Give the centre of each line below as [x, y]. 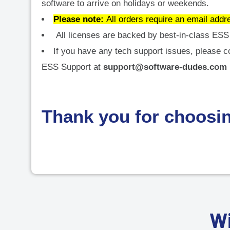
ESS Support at [72, 67]
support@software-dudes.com [165, 67]
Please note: [79, 19]
